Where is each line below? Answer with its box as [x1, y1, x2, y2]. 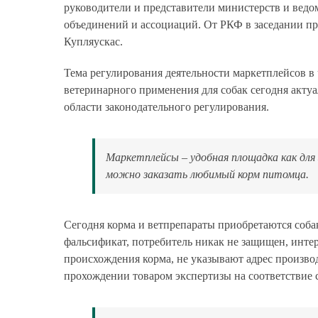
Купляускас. [63, 35, 123, 48]
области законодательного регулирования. [63, 101, 269, 114]
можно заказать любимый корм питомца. [105, 168, 309, 181]
